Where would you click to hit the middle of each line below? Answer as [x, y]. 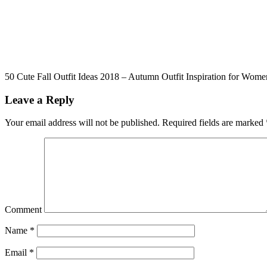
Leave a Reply [40, 100]
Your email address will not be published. [82, 123]
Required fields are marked [213, 123]
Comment [23, 210]
